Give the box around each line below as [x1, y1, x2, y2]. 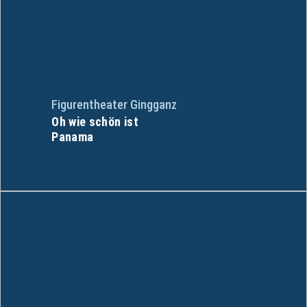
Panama [51, 129, 94, 144]
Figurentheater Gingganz [51, 97, 177, 112]
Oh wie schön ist [51, 114, 138, 129]
